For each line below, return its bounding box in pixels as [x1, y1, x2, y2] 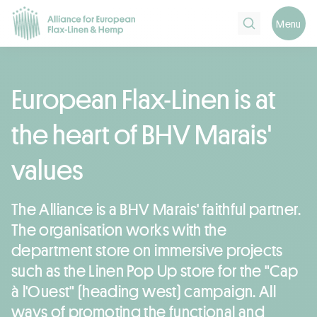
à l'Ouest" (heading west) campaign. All [11, 279, 277, 301]
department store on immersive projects [11, 238, 283, 260]
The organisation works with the [11, 218, 227, 240]
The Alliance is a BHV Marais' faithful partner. [11, 197, 301, 219]
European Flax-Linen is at [11, 79, 276, 117]
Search [237, 12, 274, 29]
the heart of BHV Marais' [11, 115, 272, 152]
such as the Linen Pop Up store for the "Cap [11, 259, 299, 281]
